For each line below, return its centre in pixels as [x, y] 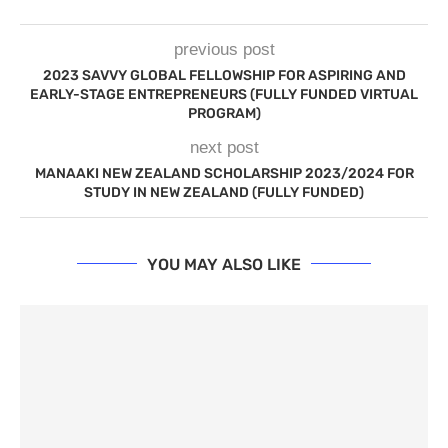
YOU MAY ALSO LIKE [224, 264]
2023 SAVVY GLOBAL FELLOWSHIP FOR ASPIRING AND [224, 75]
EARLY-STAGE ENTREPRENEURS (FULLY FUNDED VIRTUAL [224, 94]
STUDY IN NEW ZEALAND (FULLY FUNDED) [224, 192]
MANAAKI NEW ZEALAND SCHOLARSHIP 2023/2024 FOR [224, 173]
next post [224, 147]
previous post [224, 49]
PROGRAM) [224, 113]
